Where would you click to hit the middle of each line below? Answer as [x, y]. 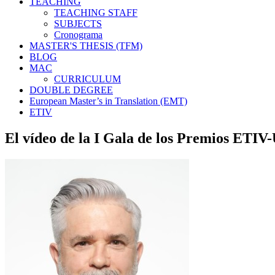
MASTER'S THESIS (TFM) [86, 46]
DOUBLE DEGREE [71, 90]
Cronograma [78, 35]
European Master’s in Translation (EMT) [108, 101]
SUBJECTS [78, 24]
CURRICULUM [87, 79]
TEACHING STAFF [96, 13]
